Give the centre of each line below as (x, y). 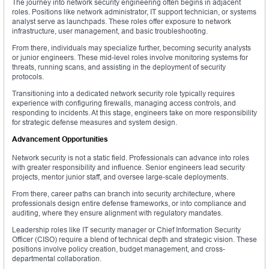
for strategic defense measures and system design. (95, 122)
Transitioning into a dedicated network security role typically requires (123, 94)
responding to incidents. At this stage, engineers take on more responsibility (134, 113)
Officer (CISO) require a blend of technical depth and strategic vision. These (134, 240)
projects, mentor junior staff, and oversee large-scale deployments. (120, 177)
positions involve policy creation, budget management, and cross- (119, 249)
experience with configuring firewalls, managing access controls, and (124, 103)
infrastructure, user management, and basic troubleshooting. (110, 31)
